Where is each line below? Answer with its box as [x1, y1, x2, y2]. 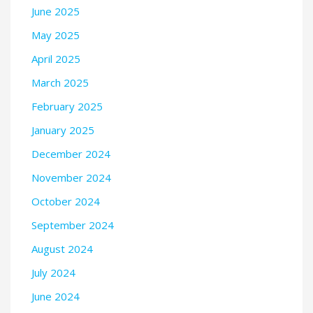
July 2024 [31, 265, 75, 279]
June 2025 [31, 3, 80, 18]
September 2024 [31, 217, 114, 232]
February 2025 [31, 99, 103, 113]
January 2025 [31, 122, 94, 137]
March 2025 [31, 75, 89, 89]
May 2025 [31, 27, 80, 42]
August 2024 [31, 241, 93, 256]
